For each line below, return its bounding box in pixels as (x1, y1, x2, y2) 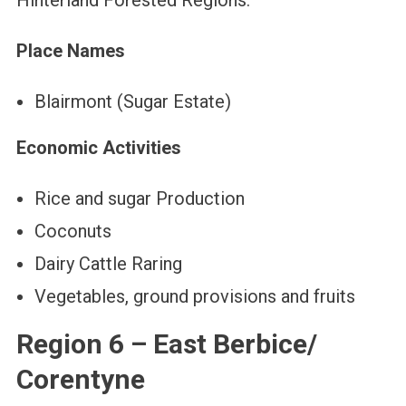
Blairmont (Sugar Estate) (34, 91, 231, 113)
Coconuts (34, 220, 111, 243)
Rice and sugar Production (34, 188, 245, 210)
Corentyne (15, 363, 145, 396)
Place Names (15, 40, 125, 63)
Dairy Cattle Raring (34, 253, 182, 275)
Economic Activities (15, 137, 181, 159)
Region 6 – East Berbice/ (15, 328, 317, 361)
